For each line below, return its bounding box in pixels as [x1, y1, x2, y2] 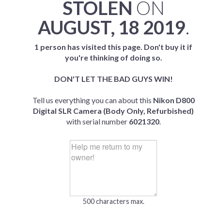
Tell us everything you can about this [32, 95, 153, 105]
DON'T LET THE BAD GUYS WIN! [54, 74, 173, 83]
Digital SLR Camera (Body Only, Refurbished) [33, 106, 194, 115]
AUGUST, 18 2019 [37, 16, 186, 38]
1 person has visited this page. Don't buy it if [34, 42, 192, 51]
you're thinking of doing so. [64, 53, 162, 62]
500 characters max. [82, 197, 144, 205]
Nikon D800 [153, 95, 195, 105]
